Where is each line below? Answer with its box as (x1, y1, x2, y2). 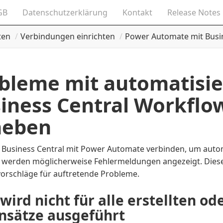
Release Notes (167, 7, 221, 18)
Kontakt (122, 7, 153, 18)
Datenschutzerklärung (22, 7, 108, 18)
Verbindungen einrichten (20, 31, 115, 42)
